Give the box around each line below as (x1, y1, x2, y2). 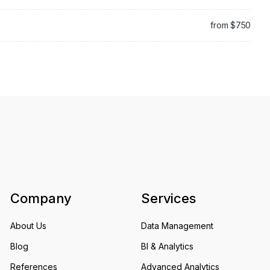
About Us (10, 221, 47, 231)
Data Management (140, 221, 213, 231)
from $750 (210, 19, 251, 30)
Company (10, 190, 72, 207)
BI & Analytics (140, 241, 193, 252)
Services (140, 190, 196, 207)
